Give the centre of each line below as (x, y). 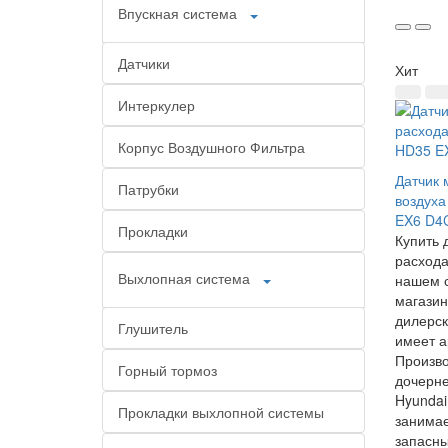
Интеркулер (156, 105)
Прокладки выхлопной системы (221, 412)
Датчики (144, 63)
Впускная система (177, 12)
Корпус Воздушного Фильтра (211, 147)
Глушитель (153, 328)
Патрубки (148, 189)
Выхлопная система (184, 277)
